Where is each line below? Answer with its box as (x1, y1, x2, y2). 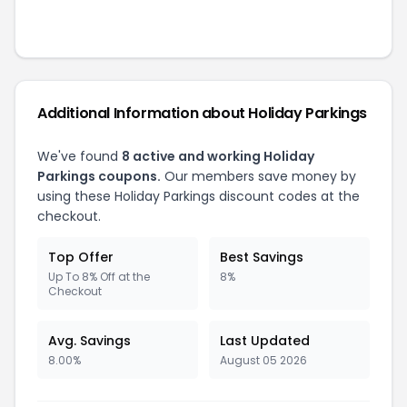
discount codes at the (215, 187, 360, 205)
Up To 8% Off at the (48, 269, 150, 284)
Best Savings (220, 248, 303, 266)
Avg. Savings (48, 332, 131, 350)
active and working (130, 147, 263, 165)
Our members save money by (161, 167, 356, 185)
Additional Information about (37, 103, 249, 124)
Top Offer (48, 248, 114, 266)
